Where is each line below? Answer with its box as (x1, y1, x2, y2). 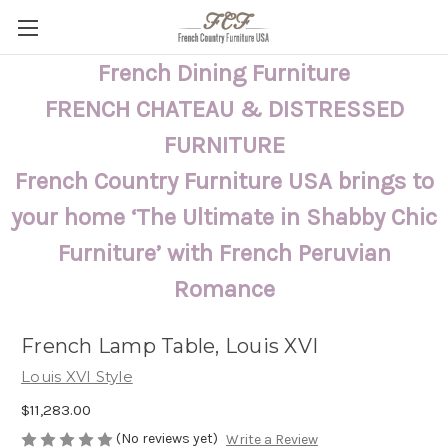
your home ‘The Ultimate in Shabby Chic (11, 203, 437, 231)
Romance (173, 275, 275, 303)
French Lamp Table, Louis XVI (21, 334, 318, 359)
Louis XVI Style (21, 367, 133, 386)
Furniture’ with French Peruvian (57, 239, 391, 267)
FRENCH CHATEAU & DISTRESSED (44, 95, 404, 123)
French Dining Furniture (98, 59, 350, 87)
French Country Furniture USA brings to (14, 167, 434, 195)
